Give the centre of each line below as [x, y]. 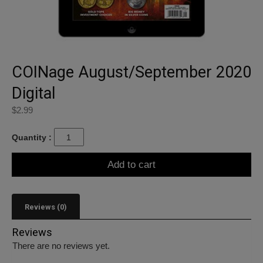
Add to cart [131, 165]
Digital [33, 94]
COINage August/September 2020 [131, 73]
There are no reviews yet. [61, 246]
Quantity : [32, 137]
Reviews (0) [46, 207]
